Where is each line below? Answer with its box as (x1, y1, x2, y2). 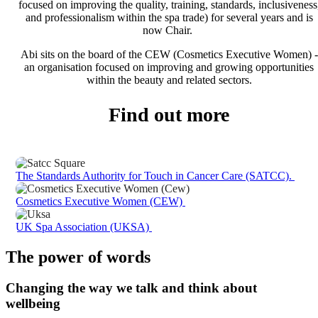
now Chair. (143, 24, 195, 37)
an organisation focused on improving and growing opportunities (24, 61, 314, 74)
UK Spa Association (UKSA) (16, 220, 152, 233)
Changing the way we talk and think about (6, 280, 257, 296)
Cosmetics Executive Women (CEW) (16, 194, 185, 207)
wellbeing (6, 296, 60, 312)
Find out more (109, 103, 229, 126)
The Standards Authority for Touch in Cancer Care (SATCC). (16, 169, 295, 182)
